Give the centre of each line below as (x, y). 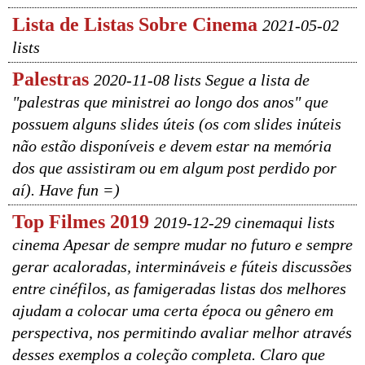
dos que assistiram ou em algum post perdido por (174, 168)
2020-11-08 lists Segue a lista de (202, 80)
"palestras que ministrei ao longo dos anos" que (170, 102)
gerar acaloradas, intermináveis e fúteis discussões (182, 266)
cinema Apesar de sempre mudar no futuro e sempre (182, 244)
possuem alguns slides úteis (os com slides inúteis (177, 124)
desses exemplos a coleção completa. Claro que (169, 354)
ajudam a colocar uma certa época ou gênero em (173, 310)
